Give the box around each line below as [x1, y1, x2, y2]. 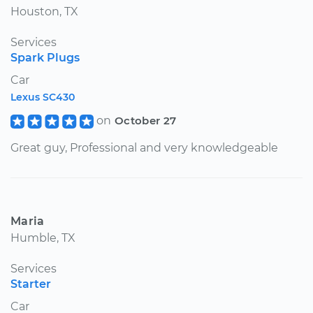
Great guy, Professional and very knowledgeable [10, 140, 278, 154]
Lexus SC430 [10, 90, 75, 103]
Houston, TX [10, 4, 78, 18]
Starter [10, 277, 51, 291]
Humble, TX [10, 231, 75, 245]
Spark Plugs [10, 50, 80, 64]
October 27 [114, 113, 177, 127]
